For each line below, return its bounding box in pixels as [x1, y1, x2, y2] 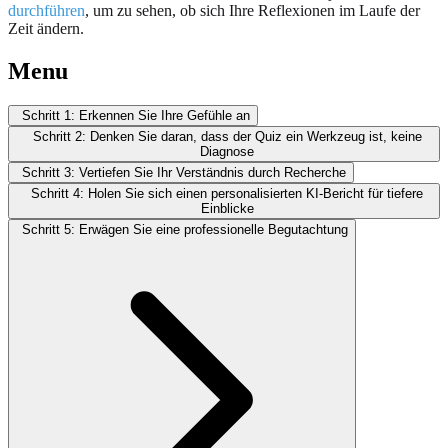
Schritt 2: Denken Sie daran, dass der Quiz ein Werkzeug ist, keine [32, 128, 422, 144]
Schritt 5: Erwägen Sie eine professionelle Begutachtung [22, 221, 348, 237]
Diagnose [200, 143, 254, 159]
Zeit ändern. [8, 19, 84, 37]
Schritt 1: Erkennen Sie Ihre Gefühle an [22, 107, 250, 123]
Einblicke [200, 200, 254, 216]
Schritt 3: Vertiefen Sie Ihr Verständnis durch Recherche [22, 164, 346, 180]
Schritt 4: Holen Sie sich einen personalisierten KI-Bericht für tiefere [31, 185, 423, 201]
